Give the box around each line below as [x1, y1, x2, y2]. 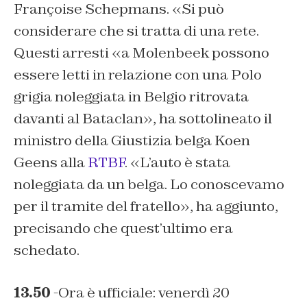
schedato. [14, 241, 79, 260]
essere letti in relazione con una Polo [14, 66, 262, 84]
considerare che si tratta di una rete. [14, 22, 259, 40]
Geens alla [14, 153, 88, 172]
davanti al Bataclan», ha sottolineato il [14, 110, 272, 128]
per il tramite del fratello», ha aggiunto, [14, 197, 278, 216]
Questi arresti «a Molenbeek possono [14, 44, 269, 62]
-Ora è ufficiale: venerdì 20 [51, 284, 230, 302]
